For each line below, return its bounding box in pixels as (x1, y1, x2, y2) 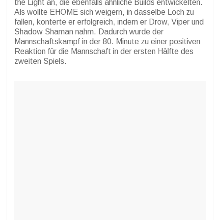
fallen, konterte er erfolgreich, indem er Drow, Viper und (14, 18, 204, 27)
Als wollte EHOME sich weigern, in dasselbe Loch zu (14, 8, 194, 17)
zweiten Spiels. (14, 57, 67, 66)
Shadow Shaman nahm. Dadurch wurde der (14, 27, 164, 36)
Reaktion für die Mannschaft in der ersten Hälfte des (14, 47, 193, 56)
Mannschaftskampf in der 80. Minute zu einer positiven (14, 37, 200, 46)
